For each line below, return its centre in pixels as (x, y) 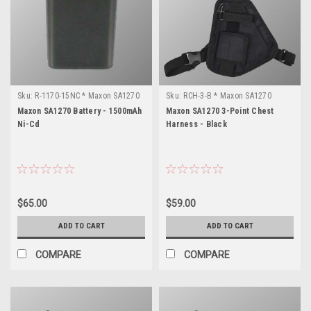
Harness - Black (196, 124)
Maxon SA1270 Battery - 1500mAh (80, 111)
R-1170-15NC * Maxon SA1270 (87, 95)
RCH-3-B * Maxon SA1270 (227, 95)
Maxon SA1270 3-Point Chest (220, 111)
